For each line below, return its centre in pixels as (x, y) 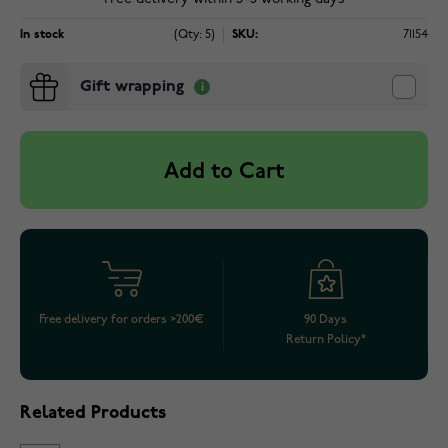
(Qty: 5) (194, 35)
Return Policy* (325, 339)
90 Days (325, 319)
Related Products (93, 413)
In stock (42, 35)
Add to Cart (224, 172)
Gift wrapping (132, 87)
